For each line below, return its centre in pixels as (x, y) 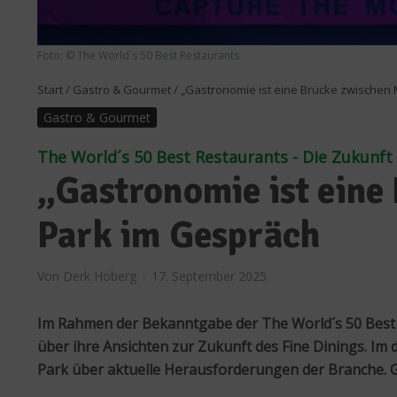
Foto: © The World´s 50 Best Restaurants (138, 56)
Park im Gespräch (179, 236)
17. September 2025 (209, 276)
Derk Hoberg (100, 276)
